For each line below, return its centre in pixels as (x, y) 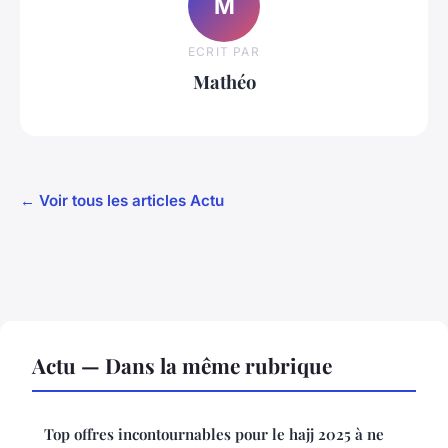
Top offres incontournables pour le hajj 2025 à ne (214, 433)
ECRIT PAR (224, 52)
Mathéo (224, 82)
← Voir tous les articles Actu (122, 200)
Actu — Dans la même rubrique (182, 364)
